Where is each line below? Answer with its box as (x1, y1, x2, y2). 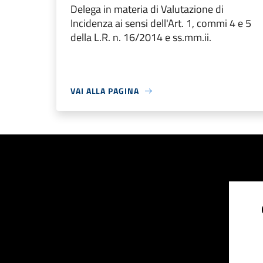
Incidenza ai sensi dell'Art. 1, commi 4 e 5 (70, 15, 251, 31)
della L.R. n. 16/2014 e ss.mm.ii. (70, 29, 211, 45)
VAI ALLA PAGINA (70, 85, 139, 97)
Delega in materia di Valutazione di (70, 1, 224, 17)
